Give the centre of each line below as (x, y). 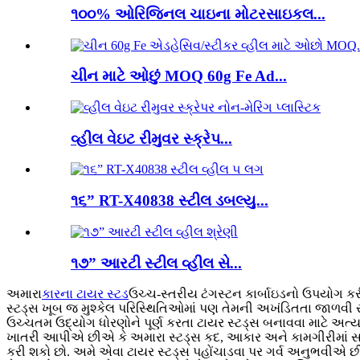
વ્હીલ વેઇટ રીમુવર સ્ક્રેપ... (151, 138)
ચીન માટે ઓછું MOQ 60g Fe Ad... (179, 76)
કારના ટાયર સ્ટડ (85, 294)
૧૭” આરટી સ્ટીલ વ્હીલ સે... (156, 263)
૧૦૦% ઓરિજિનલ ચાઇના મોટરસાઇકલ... (198, 14)
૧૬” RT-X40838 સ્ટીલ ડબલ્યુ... (170, 201)
